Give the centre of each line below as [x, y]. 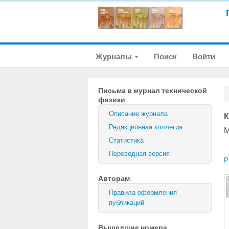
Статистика [126, 140]
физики [112, 100]
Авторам [114, 178]
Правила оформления [143, 192]
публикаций [127, 203]
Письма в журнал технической [153, 90]
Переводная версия [139, 154]
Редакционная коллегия [146, 127]
